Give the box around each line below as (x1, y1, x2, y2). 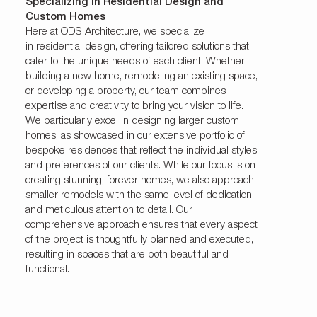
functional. (25, 265, 69, 276)
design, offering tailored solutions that (81, 42, 249, 53)
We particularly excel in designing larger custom (25, 116, 239, 127)
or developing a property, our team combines (25, 86, 226, 98)
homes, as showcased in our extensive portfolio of (25, 131, 245, 142)
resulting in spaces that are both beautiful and (25, 250, 229, 261)
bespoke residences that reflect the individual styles (25, 146, 257, 157)
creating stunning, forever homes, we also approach (25, 175, 254, 187)
